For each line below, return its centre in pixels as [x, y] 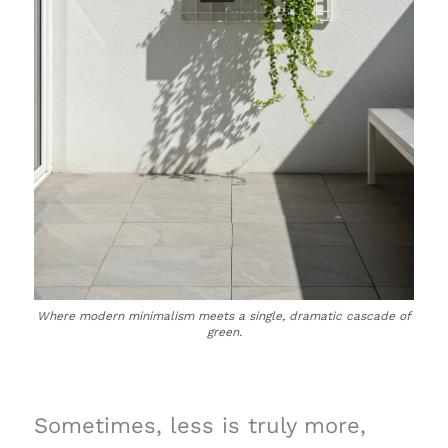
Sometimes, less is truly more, [199, 425]
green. [224, 331]
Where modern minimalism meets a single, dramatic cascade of [224, 315]
